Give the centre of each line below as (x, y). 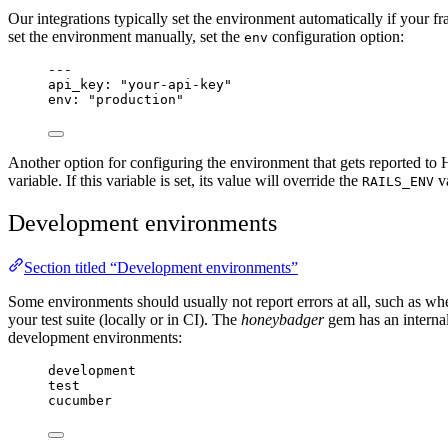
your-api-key (176, 84)
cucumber (80, 400)
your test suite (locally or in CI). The (124, 319)
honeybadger (282, 319)
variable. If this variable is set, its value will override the (185, 180)
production (136, 99)
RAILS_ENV (398, 181)
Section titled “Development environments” (161, 267)
